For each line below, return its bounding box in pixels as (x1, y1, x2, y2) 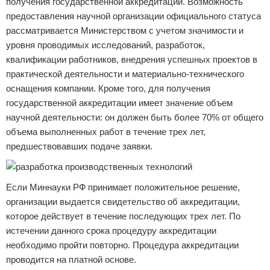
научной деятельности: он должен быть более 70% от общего (6, 112, 263, 122)
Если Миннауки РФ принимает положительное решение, (6, 182, 240, 192)
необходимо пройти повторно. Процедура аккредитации (6, 240, 239, 250)
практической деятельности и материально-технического (6, 69, 244, 79)
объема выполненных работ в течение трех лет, (6, 127, 206, 137)
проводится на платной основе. (6, 254, 136, 265)
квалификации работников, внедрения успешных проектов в (6, 54, 257, 64)
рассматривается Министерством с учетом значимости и (6, 25, 243, 36)
